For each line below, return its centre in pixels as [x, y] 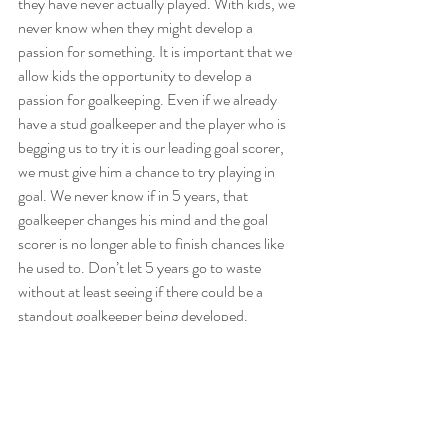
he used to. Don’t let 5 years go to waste [141, 268]
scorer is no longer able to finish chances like [152, 244]
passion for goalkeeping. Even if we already [149, 100]
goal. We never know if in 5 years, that [134, 196]
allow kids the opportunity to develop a [136, 76]
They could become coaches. [122, 388]
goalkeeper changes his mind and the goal [144, 220]
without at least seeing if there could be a [142, 292]
